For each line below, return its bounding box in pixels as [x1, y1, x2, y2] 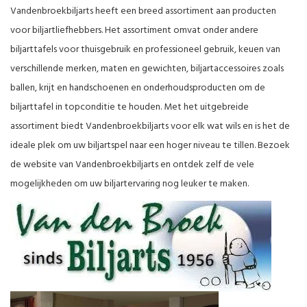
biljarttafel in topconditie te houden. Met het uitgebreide [10, 99, 249, 116]
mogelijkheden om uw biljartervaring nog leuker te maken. [10, 176, 249, 193]
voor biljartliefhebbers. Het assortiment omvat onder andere [10, 23, 258, 39]
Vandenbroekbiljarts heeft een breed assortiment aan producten [10, 3, 276, 20]
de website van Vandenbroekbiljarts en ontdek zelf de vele [10, 157, 254, 173]
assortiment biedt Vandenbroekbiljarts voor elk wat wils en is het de [10, 119, 290, 135]
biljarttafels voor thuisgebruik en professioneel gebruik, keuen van [10, 42, 280, 58]
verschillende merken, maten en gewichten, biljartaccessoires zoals [10, 61, 284, 77]
